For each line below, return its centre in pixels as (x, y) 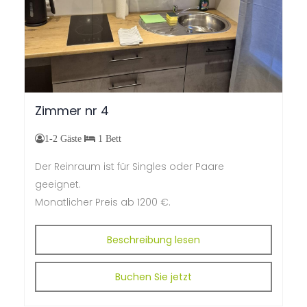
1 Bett (108, 138)
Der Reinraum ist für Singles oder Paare (130, 166)
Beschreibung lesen (153, 240)
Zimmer (58, 110)
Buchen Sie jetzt (153, 277)
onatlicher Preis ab (89, 202)
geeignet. (58, 184)
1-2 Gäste (64, 138)
